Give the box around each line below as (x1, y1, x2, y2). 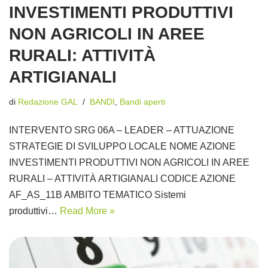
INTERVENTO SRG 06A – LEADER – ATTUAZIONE (9, 124, 234, 135)
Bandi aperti (120, 96, 165, 106)
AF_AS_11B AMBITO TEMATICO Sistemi (9, 189, 186, 200)
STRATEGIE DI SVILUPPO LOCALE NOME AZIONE (9, 141, 238, 151)
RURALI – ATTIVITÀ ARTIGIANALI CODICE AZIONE (9, 173, 236, 184)
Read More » (60, 205, 115, 216)
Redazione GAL (18, 96, 78, 106)
